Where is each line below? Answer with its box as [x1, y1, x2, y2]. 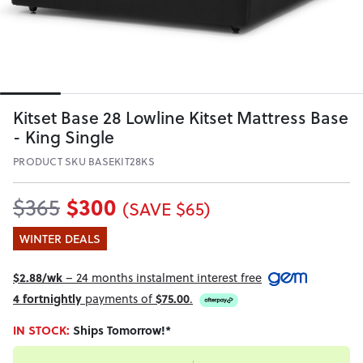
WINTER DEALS [19, 229, 100, 247]
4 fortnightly [13, 290, 82, 308]
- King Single [13, 125, 114, 150]
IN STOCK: [13, 322, 73, 340]
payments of [82, 290, 156, 308]
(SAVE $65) [122, 196, 211, 222]
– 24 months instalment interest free [62, 268, 262, 286]
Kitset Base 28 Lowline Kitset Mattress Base [13, 105, 348, 130]
